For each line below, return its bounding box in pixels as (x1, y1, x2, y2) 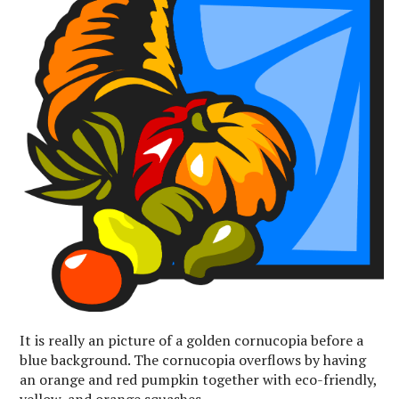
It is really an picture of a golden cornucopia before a (20, 330, 364, 350)
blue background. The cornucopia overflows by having (20, 349, 367, 370)
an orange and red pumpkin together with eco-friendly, (20, 369, 378, 389)
